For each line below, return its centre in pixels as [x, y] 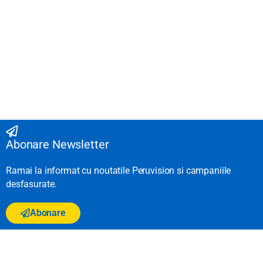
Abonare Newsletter [58, 145]
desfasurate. [31, 184]
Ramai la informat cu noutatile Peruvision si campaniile [119, 171]
